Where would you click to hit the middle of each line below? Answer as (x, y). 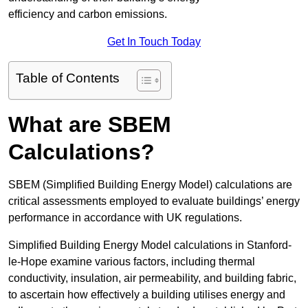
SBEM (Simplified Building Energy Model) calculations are (150, 185)
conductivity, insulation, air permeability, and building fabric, (152, 278)
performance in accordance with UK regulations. (125, 218)
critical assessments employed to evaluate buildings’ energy (154, 201)
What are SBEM (90, 125)
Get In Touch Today (154, 42)
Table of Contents (68, 78)
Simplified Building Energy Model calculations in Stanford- (150, 245)
